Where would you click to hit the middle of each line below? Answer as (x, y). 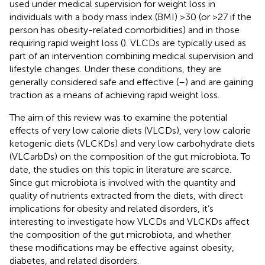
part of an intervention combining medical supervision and (131, 56)
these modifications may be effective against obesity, (122, 247)
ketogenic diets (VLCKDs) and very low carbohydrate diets (132, 143)
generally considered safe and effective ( (94, 82)
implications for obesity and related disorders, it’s (112, 208)
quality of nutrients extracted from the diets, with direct (126, 195)
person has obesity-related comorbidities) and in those (125, 30)
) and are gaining (219, 82)
